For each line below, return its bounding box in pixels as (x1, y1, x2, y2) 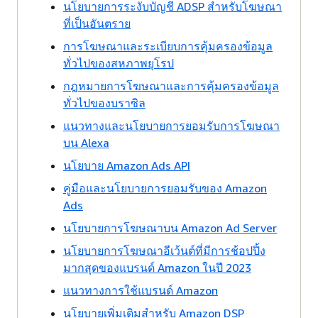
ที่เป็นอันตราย (63, 16, 131, 31)
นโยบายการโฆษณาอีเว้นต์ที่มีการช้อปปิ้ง (63, 243, 265, 258)
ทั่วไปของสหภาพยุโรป (63, 56, 174, 70)
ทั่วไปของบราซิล (63, 96, 146, 110)
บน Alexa (63, 136, 109, 150)
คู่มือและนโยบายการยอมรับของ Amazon (63, 181, 267, 195)
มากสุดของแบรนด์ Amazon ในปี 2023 (63, 261, 251, 275)
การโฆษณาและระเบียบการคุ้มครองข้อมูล (63, 39, 273, 53)
